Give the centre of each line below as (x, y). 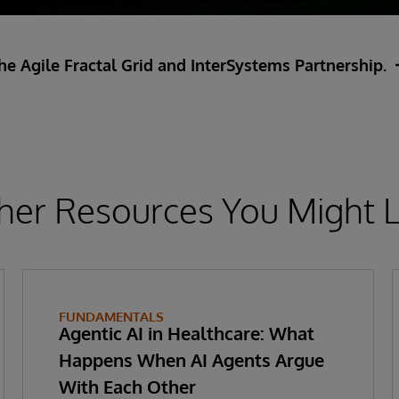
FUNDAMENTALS (111, 316)
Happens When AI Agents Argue (191, 359)
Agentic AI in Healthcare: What (186, 333)
